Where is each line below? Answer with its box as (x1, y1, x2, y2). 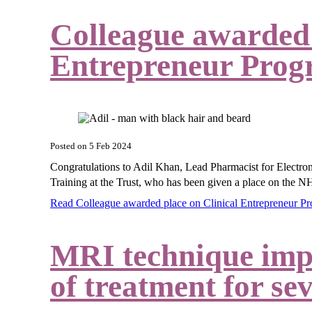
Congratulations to (50, 160, 133, 173)
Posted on (50, 141, 89, 152)
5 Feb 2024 (89, 141, 132, 152)
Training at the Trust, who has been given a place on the (50, 175, 298, 188)
